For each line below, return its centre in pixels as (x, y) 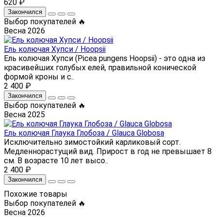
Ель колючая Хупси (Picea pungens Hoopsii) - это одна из (105, 58)
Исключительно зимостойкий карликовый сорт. (92, 142)
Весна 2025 (24, 114)
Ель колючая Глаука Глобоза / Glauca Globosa (84, 133)
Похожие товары (36, 194)
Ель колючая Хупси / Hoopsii (55, 49)
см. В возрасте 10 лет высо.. (56, 160)
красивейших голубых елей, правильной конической (100, 67)
